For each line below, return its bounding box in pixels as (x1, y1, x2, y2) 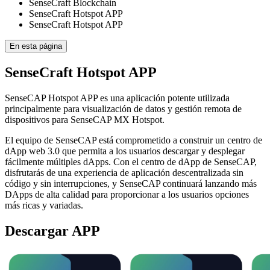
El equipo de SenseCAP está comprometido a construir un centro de (5, 135, 262, 145)
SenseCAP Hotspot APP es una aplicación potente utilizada (5, 93, 230, 103)
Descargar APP (5, 222, 100, 239)
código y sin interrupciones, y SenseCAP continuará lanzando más (5, 178, 257, 189)
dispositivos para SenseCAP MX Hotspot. (5, 115, 165, 125)
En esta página (10, 42, 62, 51)
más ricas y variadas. (5, 200, 83, 210)
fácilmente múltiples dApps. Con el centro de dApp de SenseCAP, (5, 157, 257, 167)
